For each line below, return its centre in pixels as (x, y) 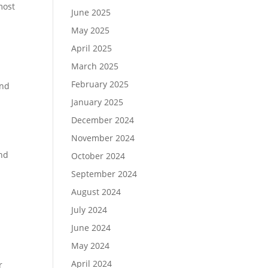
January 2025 (98, 102)
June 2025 (91, 12)
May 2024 (91, 245)
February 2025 (100, 84)
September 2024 (104, 173)
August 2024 (96, 191)
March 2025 (95, 66)
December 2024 (103, 120)
